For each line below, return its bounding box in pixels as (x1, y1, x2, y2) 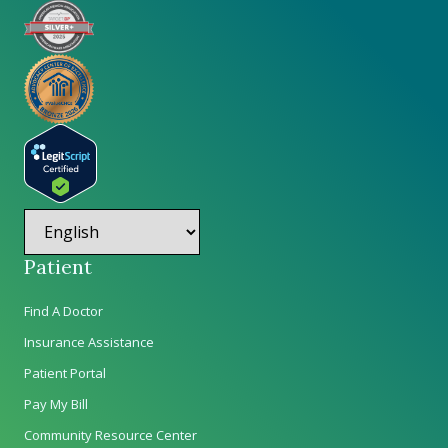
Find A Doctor (24, 302, 103, 321)
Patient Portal (24, 364, 106, 383)
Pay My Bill (24, 395, 88, 414)
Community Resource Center (24, 426, 197, 445)
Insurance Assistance (24, 333, 154, 352)
